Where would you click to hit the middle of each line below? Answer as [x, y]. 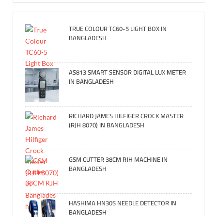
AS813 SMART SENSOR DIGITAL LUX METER [128, 72]
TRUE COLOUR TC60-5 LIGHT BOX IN [118, 28]
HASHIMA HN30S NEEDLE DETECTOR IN [123, 203]
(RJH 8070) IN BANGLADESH [107, 125]
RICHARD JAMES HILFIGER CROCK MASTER [126, 116]
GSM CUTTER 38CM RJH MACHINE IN [118, 159]
